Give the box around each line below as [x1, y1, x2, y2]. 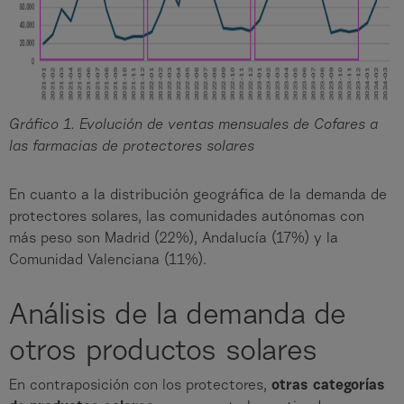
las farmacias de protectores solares [9, 139, 254, 154]
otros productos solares [9, 337, 317, 367]
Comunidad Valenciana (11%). [9, 252, 207, 268]
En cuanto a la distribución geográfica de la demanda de [9, 188, 387, 203]
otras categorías [271, 378, 385, 393]
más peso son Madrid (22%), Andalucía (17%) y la [9, 231, 338, 246]
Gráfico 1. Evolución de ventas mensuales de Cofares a [9, 117, 378, 133]
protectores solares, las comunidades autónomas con [9, 209, 364, 225]
